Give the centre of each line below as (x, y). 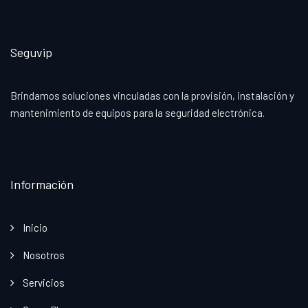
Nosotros (44, 255)
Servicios (44, 283)
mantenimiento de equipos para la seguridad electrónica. (137, 113)
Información (42, 185)
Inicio (35, 228)
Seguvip (31, 53)
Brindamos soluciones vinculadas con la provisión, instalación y (152, 96)
